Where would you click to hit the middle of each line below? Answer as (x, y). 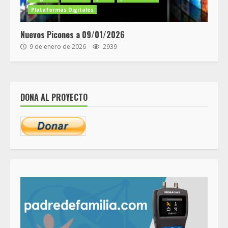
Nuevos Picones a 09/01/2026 (73, 34)
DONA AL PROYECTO (54, 97)
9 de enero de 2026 (58, 46)
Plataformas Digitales (63, 9)
